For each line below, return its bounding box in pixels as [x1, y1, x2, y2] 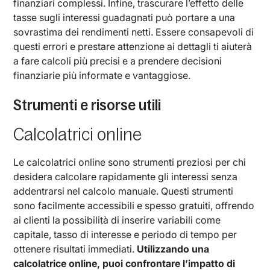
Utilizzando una [137, 242, 210, 255]
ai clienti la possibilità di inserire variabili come [13, 213, 221, 226]
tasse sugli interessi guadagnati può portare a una [13, 11, 236, 24]
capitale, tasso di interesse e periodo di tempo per [13, 228, 237, 240]
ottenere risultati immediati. [13, 242, 137, 255]
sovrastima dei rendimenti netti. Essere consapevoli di [13, 25, 254, 38]
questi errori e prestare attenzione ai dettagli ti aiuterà [13, 40, 253, 52]
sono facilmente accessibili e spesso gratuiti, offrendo [13, 199, 255, 212]
